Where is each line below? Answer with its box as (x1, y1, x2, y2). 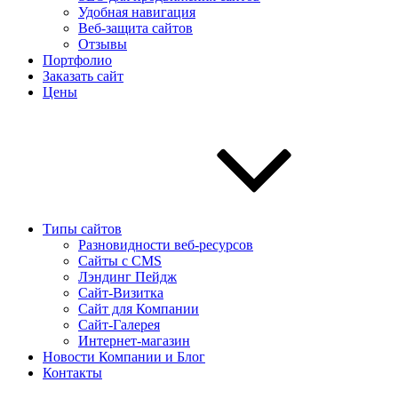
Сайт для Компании (78, 301, 199, 316)
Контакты (43, 365, 102, 380)
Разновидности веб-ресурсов (78, 237, 253, 252)
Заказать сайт (43, 68, 123, 84)
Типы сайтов (43, 221, 122, 236)
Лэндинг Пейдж (78, 269, 177, 284)
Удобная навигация (78, 4, 195, 20)
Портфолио (43, 52, 112, 68)
